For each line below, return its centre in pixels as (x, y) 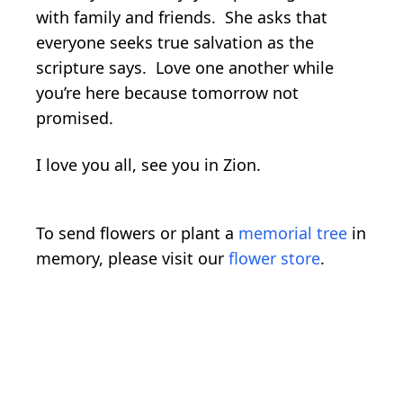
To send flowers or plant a (137, 233)
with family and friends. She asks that (182, 18)
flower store (274, 259)
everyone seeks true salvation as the (175, 43)
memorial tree (293, 233)
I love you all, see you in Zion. (148, 165)
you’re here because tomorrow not (167, 93)
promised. (75, 118)
